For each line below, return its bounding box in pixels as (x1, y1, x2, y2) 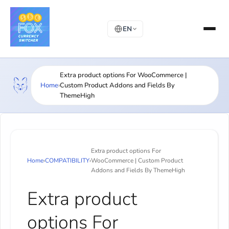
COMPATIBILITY (45, 156, 89, 165)
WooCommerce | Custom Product (91, 156, 183, 165)
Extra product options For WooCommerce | (60, 71, 187, 80)
